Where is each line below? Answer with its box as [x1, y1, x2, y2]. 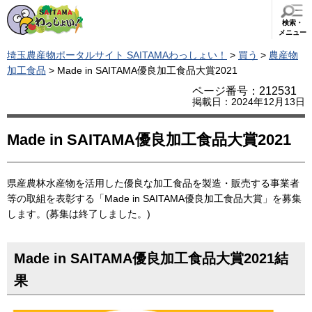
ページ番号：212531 [192, 85, 297, 97]
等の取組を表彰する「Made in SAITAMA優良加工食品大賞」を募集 [7, 192, 302, 204]
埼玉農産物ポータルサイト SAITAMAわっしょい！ [7, 49, 227, 61]
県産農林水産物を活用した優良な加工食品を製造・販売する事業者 [7, 177, 299, 189]
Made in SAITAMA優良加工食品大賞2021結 [14, 250, 288, 266]
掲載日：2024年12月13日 [192, 96, 305, 107]
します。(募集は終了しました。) [7, 208, 150, 219]
